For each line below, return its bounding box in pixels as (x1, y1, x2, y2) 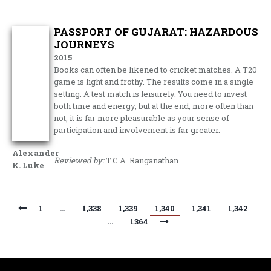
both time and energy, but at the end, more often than (54, 100, 254, 111)
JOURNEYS (54, 37, 115, 51)
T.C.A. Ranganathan (104, 154, 179, 166)
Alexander (12, 147, 59, 158)
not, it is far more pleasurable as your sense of (54, 112, 230, 123)
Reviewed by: (54, 154, 105, 166)
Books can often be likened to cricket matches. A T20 (54, 64, 258, 75)
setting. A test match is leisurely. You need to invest (54, 88, 247, 99)
